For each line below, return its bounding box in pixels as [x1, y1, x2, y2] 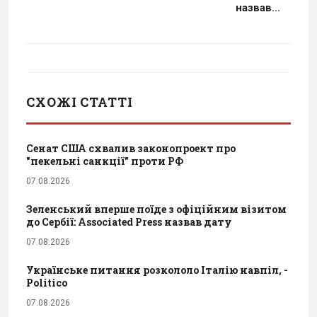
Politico [26, 276, 67, 290]
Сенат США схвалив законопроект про [26, 142, 236, 156]
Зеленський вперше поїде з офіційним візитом [26, 202, 287, 217]
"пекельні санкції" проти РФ [26, 154, 183, 168]
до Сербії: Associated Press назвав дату [26, 215, 232, 229]
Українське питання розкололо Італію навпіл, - [26, 263, 288, 277]
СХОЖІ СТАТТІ [26, 93, 133, 111]
